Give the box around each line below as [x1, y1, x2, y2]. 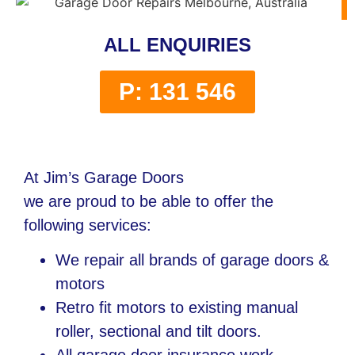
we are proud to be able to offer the [24, 192, 273, 210]
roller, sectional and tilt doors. [55, 323, 261, 341]
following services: [24, 216, 151, 234]
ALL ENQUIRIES [104, 34, 251, 56]
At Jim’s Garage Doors [24, 168, 184, 186]
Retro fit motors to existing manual [55, 299, 298, 317]
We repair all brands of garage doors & [55, 251, 329, 269]
